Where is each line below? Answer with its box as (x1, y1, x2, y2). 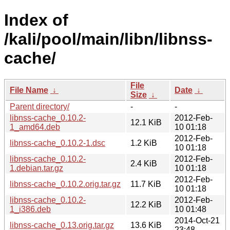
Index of (4, 11, 68, 30)
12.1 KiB (130, 118, 162, 127)
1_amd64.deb (10, 122, 60, 131)
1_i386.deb (10, 204, 51, 214)
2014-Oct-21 (175, 216, 220, 225)
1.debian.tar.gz (10, 163, 63, 172)
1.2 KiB (130, 138, 157, 147)
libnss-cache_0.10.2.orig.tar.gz (10, 179, 121, 188)
